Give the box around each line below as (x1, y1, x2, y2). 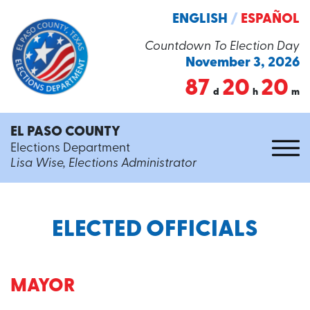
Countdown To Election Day (145, 40, 300, 53)
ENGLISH (172, 12, 228, 26)
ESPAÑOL (241, 12, 300, 26)
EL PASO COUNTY (10, 125, 120, 139)
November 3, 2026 (185, 56, 300, 70)
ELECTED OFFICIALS (52, 219, 258, 241)
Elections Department (10, 142, 130, 155)
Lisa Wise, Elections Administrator (10, 157, 197, 170)
